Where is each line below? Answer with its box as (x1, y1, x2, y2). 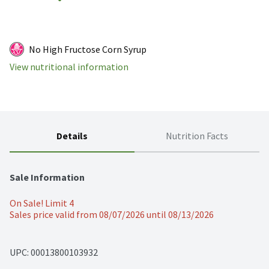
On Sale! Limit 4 (10, 197, 74, 210)
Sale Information (10, 171, 85, 184)
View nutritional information (10, 61, 128, 73)
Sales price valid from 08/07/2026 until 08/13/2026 (10, 208, 214, 221)
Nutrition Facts (166, 130, 228, 142)
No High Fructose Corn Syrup (29, 43, 147, 56)
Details (56, 130, 88, 142)
